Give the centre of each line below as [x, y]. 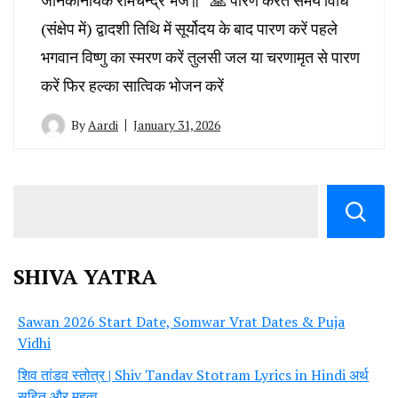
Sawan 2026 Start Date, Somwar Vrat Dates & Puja [181, 321]
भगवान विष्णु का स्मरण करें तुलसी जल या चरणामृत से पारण [200, 56]
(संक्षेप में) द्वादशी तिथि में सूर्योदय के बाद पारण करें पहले [189, 28]
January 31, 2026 [177, 124]
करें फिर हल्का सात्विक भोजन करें [132, 85]
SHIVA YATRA [85, 276]
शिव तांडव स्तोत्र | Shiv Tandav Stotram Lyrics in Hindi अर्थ [193, 374]
